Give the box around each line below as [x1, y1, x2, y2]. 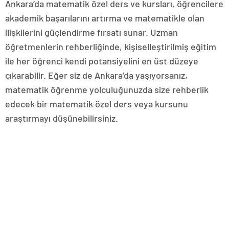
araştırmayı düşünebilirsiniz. [5, 112, 118, 124]
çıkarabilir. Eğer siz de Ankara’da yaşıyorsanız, [5, 70, 188, 81]
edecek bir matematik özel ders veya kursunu [5, 98, 188, 109]
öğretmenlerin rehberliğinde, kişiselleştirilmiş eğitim [5, 41, 216, 52]
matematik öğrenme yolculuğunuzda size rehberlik [5, 84, 209, 95]
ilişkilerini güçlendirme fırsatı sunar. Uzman [5, 27, 178, 38]
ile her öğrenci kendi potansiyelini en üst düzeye [5, 55, 198, 66]
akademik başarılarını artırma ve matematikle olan [5, 12, 204, 24]
